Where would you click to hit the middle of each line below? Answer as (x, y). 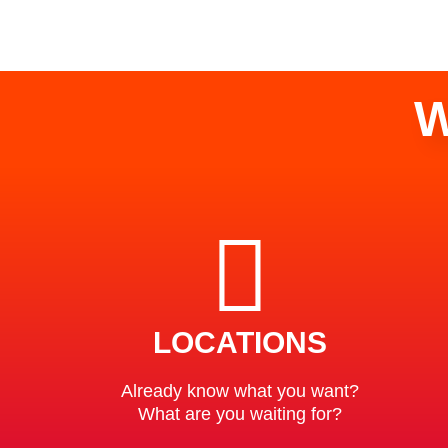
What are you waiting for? (239, 414)
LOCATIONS (239, 342)
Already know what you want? (239, 391)
